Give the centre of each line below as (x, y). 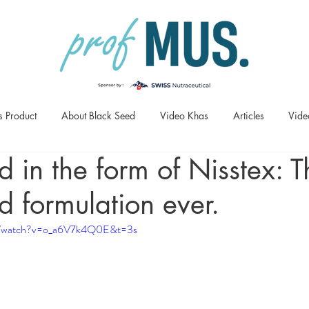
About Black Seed (98, 116)
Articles (248, 116)
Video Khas (184, 116)
